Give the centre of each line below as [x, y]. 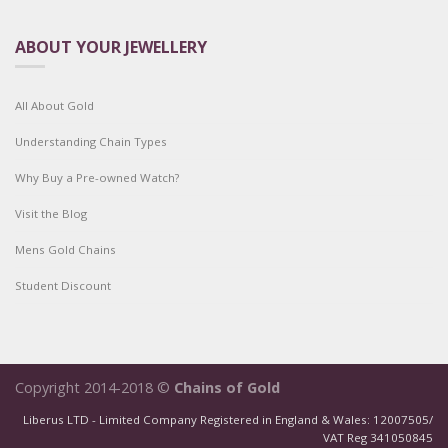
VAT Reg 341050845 [378, 438]
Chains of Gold [227, 388]
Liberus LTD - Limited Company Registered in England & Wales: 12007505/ [228, 420]
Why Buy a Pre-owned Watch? [97, 178]
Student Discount [63, 286]
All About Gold [54, 106]
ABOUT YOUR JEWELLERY [111, 47]
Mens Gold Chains [65, 250]
